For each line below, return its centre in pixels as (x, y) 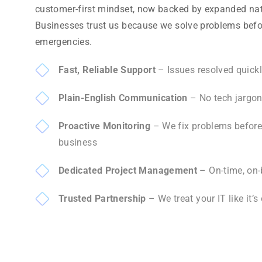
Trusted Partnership (102, 198)
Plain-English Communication (123, 98)
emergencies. (64, 42)
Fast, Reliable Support (107, 70)
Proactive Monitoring (105, 126)
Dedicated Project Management (128, 170)
